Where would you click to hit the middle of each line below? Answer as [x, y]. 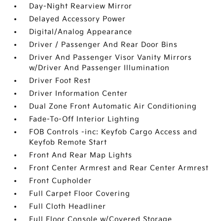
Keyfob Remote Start [68, 142]
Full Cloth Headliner [68, 206]
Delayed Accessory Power [78, 19]
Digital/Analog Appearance [81, 32]
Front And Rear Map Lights [81, 155]
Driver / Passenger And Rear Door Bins [104, 45]
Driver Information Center [79, 93]
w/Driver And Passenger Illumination [100, 68]
